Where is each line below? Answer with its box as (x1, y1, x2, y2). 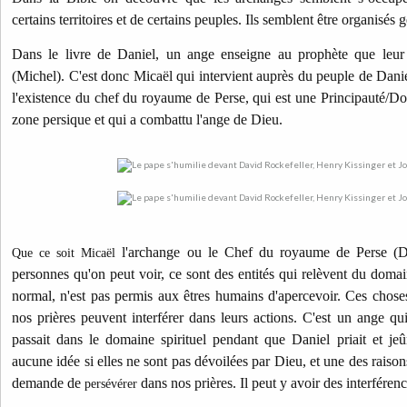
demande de (12, 375, 84, 391)
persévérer (84, 377, 137, 391)
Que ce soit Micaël (12, 246, 116, 260)
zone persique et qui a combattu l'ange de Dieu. (12, 112, 283, 127)
